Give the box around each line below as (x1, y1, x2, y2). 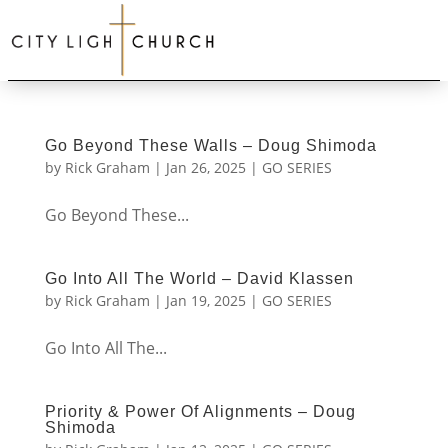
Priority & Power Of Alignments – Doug (44, 403, 356, 420)
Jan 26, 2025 (165, 158, 246, 177)
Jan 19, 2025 (165, 291, 246, 310)
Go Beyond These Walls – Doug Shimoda (44, 137, 377, 154)
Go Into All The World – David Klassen (44, 270, 354, 287)
